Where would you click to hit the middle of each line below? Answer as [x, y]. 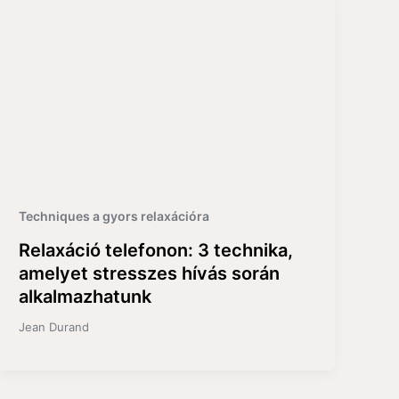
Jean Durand [54, 327]
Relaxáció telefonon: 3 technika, [156, 251]
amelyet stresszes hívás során [150, 274]
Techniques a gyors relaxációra [114, 216]
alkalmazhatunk [85, 297]
